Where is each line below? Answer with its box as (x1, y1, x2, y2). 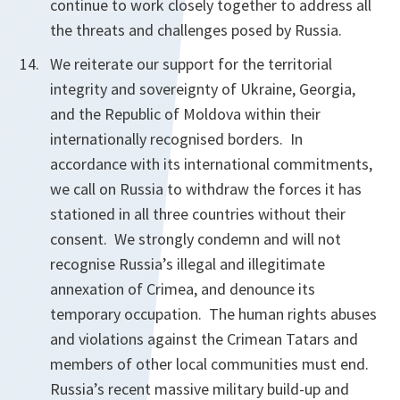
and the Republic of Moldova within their (50, 104, 321, 124)
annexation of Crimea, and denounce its (50, 279, 315, 299)
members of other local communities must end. (50, 354, 372, 374)
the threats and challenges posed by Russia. (50, 20, 342, 40)
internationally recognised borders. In (50, 129, 303, 149)
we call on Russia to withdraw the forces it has (50, 179, 362, 199)
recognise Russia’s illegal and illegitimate (50, 254, 325, 274)
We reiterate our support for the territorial (50, 54, 332, 74)
